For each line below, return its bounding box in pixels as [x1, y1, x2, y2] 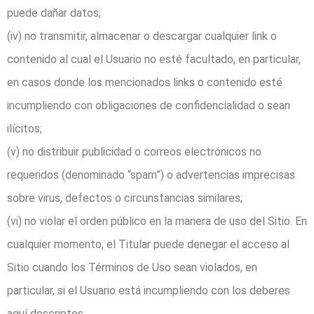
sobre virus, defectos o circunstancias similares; [7, 191, 243, 205]
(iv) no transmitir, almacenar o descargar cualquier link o [7, 29, 277, 43]
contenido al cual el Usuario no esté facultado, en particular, [7, 53, 301, 67]
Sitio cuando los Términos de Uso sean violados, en [7, 261, 257, 275]
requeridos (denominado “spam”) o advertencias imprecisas [7, 168, 295, 182]
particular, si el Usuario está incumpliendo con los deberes [7, 284, 290, 298]
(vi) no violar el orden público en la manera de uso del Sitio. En [7, 214, 307, 228]
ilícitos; [7, 122, 42, 136]
